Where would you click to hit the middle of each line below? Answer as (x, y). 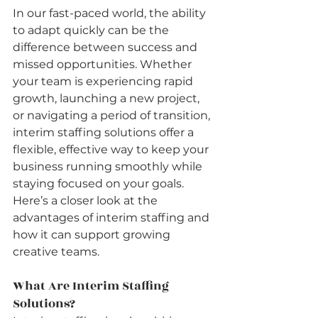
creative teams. (56, 252)
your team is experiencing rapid (104, 82)
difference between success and (106, 48)
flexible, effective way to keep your (112, 150)
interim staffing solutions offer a (105, 133)
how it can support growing (93, 235)
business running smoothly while (109, 167)
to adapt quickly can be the (92, 31)
